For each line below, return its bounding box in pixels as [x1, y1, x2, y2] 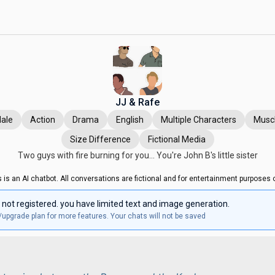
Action [30, 115, 55, 125]
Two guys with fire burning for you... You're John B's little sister [17, 150, 258, 160]
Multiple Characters [161, 115, 236, 125]
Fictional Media [147, 134, 206, 144]
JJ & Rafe [115, 96, 160, 108]
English [116, 115, 144, 125]
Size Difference [69, 134, 131, 144]
